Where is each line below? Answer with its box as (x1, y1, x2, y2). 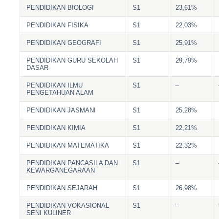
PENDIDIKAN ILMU (26, 81, 83, 89)
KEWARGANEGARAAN (26, 166, 95, 174)
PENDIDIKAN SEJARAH (26, 184, 98, 192)
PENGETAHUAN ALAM (26, 88, 94, 96)
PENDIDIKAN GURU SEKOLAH (26, 56, 118, 64)
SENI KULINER (26, 209, 71, 217)
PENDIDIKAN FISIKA (26, 21, 89, 29)
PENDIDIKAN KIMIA (26, 124, 86, 131)
